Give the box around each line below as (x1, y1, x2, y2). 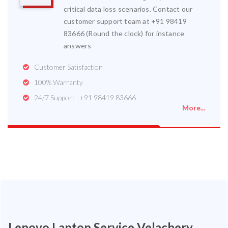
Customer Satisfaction (34, 62, 103, 71)
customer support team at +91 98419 (64, 16, 187, 25)
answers (64, 41, 92, 50)
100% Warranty (34, 77, 83, 87)
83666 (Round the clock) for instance (64, 28, 185, 38)
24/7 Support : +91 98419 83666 (34, 93, 136, 102)
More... (182, 103, 205, 112)
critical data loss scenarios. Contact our (64, 4, 193, 13)
